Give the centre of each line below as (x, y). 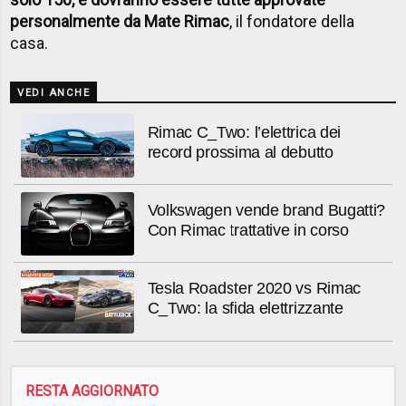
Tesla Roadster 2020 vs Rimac (254, 289)
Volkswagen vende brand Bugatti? (266, 211)
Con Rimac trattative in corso (248, 231)
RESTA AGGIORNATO (92, 391)
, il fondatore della (292, 22)
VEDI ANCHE (54, 93)
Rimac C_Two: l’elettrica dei (244, 132)
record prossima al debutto (240, 152)
